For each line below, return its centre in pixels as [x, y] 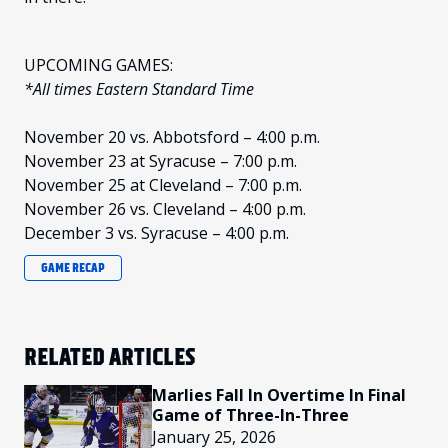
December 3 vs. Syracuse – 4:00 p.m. [156, 233]
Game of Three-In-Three [250, 415]
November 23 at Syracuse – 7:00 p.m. [160, 161]
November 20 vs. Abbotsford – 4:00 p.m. [172, 137]
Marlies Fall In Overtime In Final [279, 395]
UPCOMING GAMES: [98, 65]
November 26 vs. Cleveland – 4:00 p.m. [165, 209]
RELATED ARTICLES [110, 357]
